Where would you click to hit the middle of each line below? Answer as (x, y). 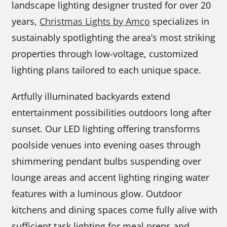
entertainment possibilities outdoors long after (112, 113)
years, (26, 22)
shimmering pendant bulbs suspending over (107, 161)
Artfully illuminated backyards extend (91, 97)
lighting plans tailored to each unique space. (107, 70)
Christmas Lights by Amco (95, 22)
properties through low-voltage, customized (105, 54)
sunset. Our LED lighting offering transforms (106, 129)
